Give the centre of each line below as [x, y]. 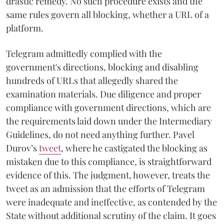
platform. [25, 28]
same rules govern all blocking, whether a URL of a [107, 14]
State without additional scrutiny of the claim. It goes [111, 215]
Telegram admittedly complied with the [84, 53]
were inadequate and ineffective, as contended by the [111, 202]
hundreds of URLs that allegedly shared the [92, 80]
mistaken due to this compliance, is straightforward [109, 161]
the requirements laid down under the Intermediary [109, 121]
